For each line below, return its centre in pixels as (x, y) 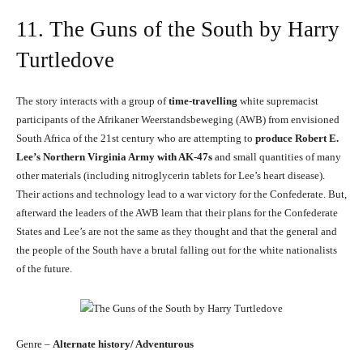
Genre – (34, 344)
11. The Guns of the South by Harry (178, 30)
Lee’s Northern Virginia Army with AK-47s (114, 157)
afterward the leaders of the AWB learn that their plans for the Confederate (177, 213)
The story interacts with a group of (92, 101)
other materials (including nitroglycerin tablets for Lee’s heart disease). (171, 176)
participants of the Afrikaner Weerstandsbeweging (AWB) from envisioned (178, 120)
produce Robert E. (297, 139)
